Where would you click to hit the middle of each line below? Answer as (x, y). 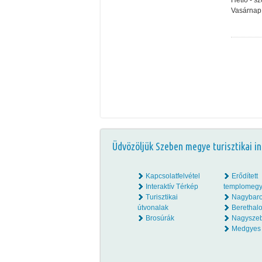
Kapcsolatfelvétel (173, 176)
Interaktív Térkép (172, 187)
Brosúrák (160, 218)
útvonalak (153, 208)
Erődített (245, 176)
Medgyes (246, 229)
